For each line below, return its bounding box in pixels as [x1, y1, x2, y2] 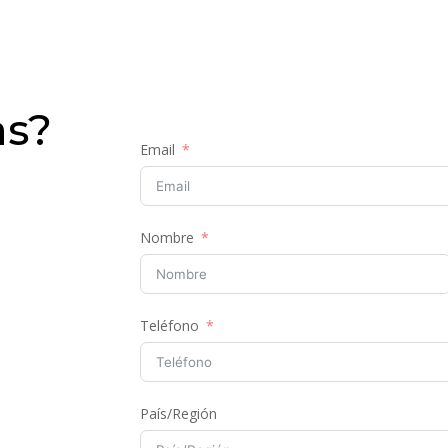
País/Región [140, 403, 218, 423]
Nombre [140, 227, 195, 247]
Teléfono [140, 315, 200, 335]
